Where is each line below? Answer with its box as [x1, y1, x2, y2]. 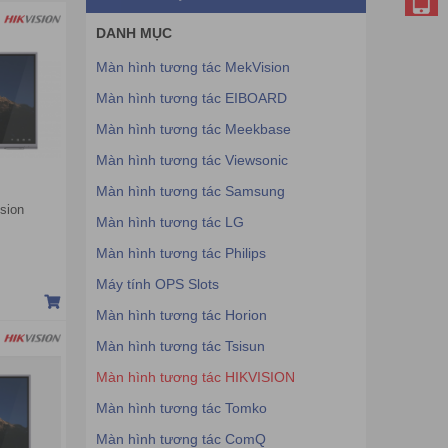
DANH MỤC [96, 25, 172, 41]
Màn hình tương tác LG [96, 214, 244, 230]
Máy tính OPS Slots [96, 276, 219, 292]
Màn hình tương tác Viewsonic [96, 152, 288, 168]
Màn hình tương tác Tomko [96, 400, 267, 416]
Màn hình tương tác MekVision [96, 59, 290, 75]
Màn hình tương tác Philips [96, 245, 266, 261]
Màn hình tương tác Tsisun [96, 338, 265, 354]
